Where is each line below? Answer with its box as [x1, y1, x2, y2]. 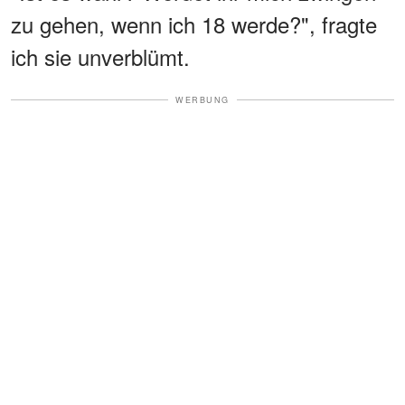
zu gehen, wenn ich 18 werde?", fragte [11, 7, 377, 40]
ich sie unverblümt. [11, 40, 190, 72]
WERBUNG [175, 93, 230, 106]
